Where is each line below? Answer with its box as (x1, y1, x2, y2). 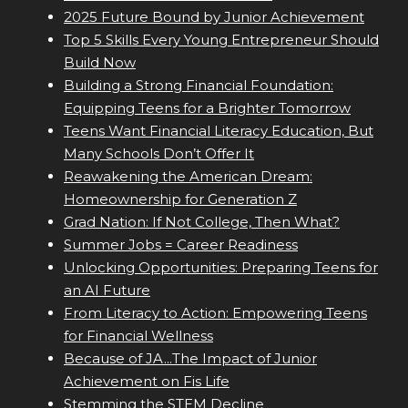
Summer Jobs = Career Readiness (64, 236, 298, 254)
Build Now (64, 54, 136, 72)
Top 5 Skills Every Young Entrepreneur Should (64, 31, 379, 49)
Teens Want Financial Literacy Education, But (64, 122, 373, 140)
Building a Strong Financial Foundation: (64, 76, 333, 95)
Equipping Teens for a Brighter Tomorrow (64, 99, 351, 117)
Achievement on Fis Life (64, 372, 229, 391)
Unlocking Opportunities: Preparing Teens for (64, 259, 378, 277)
